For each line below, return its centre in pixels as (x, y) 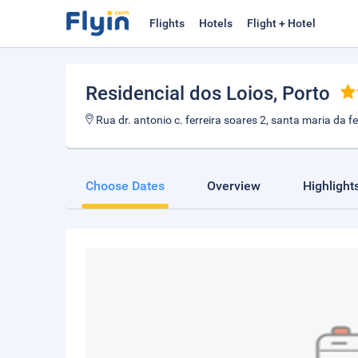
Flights (167, 23)
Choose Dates (125, 186)
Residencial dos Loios (179, 93)
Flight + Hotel (281, 23)
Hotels (216, 23)
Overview (234, 186)
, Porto (302, 93)
